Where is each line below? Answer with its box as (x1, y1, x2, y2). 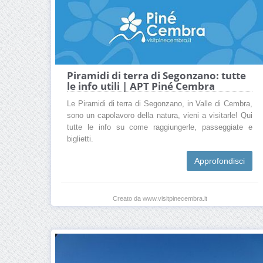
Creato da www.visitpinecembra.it (112, 195, 207, 203)
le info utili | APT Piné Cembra (67, 79, 215, 93)
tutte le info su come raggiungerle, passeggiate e (67, 123, 252, 132)
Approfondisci (194, 156, 245, 166)
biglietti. (67, 135, 93, 144)
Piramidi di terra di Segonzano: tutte (67, 69, 246, 83)
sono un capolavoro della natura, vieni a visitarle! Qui (67, 112, 252, 120)
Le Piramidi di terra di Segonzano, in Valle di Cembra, (67, 100, 252, 109)
